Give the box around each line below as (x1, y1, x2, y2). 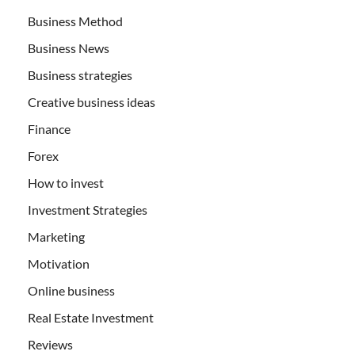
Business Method (28, 13, 123, 29)
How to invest (28, 174, 104, 190)
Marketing (28, 228, 85, 244)
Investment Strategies (28, 201, 147, 217)
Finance (28, 120, 71, 136)
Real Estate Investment (28, 309, 154, 325)
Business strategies (28, 67, 132, 82)
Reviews (28, 336, 73, 352)
